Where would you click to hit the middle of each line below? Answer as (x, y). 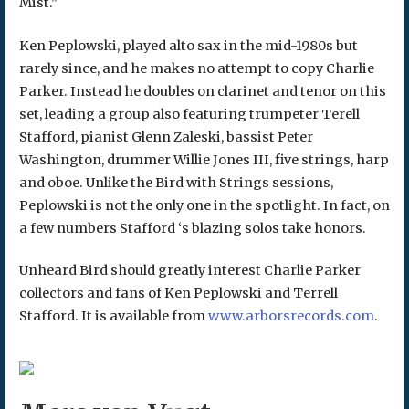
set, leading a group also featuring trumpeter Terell (189, 114)
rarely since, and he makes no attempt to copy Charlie (196, 68)
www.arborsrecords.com (291, 316)
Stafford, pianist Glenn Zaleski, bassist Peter (166, 136)
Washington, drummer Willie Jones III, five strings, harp (204, 159)
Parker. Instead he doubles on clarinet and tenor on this (202, 91)
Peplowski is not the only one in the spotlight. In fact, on (204, 205)
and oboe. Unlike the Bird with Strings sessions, (176, 182)
